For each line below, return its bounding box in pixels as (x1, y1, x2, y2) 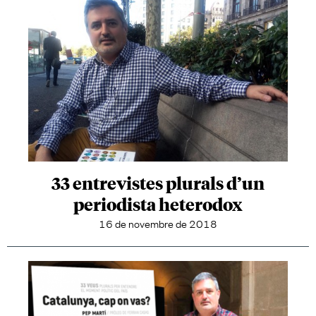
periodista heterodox (73, 192, 243, 215)
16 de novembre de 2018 (99, 214, 217, 231)
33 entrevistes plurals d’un (51, 171, 265, 194)
